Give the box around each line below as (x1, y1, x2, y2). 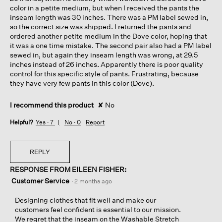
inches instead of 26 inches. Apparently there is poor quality (10, 60, 203, 69)
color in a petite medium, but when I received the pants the (10, 3, 199, 12)
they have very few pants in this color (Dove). (10, 79, 154, 88)
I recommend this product (10, 101, 95, 110)
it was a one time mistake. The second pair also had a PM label (10, 41, 212, 50)
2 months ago (74, 177, 115, 185)
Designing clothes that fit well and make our (15, 195, 156, 204)
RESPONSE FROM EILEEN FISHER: (10, 165, 126, 174)
